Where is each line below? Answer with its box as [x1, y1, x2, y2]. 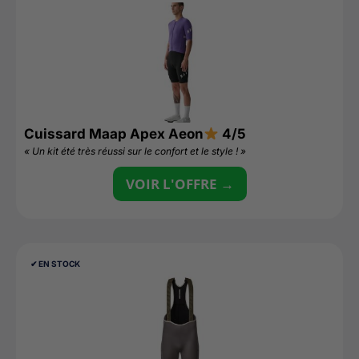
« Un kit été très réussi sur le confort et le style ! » [24, 145, 246, 157]
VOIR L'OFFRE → [125, 175, 234, 193]
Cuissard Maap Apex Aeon [24, 126, 204, 142]
